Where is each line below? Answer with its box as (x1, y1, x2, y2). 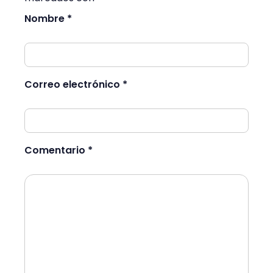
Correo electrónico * (24, 77, 127, 92)
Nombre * (24, 12, 72, 26)
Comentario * (24, 143, 93, 158)
